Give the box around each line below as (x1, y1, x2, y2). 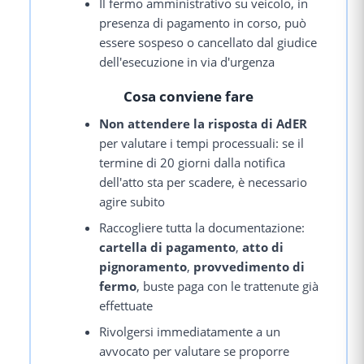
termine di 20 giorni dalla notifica (99, 154, 286, 171)
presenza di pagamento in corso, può (99, 15, 307, 32)
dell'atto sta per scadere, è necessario (99, 173, 308, 190)
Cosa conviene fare (123, 87, 253, 106)
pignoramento (99, 258, 188, 275)
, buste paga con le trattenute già (136, 277, 319, 294)
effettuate (99, 297, 154, 314)
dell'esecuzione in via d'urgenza (99, 54, 275, 71)
